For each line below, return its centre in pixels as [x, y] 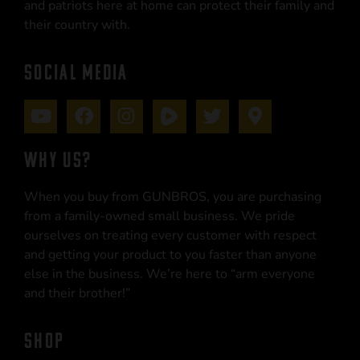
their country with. [77, 25]
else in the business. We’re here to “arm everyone [170, 274]
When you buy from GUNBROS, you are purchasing [173, 196]
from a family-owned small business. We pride [160, 216]
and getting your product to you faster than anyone [170, 254]
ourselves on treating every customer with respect [170, 235]
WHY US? [58, 160]
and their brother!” [77, 293]
